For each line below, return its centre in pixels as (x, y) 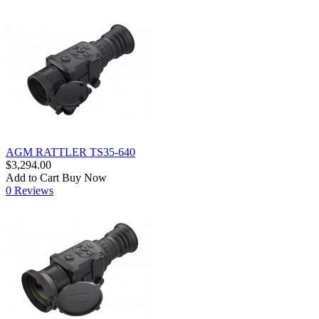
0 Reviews (30, 190)
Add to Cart (32, 177)
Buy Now (84, 177)
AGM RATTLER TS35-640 (70, 152)
